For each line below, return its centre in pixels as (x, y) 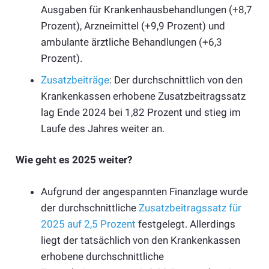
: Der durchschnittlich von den (176, 80)
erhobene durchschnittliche (102, 256)
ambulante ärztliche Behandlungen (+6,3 (131, 42)
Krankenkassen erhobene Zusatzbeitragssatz (143, 96)
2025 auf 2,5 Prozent (88, 224)
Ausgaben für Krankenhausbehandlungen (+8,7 (147, 10)
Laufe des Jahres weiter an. (103, 128)
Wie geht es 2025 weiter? (74, 160)
